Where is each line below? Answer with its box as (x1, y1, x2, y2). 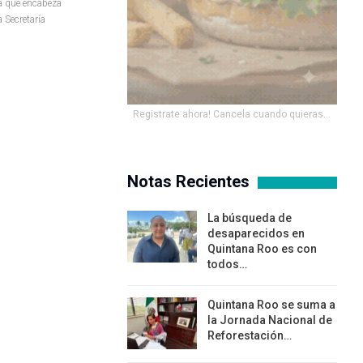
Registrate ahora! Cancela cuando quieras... (133, 109, 331, 121)
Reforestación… (207, 329, 292, 343)
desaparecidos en (207, 227, 305, 241)
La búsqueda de (207, 211, 292, 225)
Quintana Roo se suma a (207, 298, 335, 312)
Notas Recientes (126, 172, 250, 192)
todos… (207, 258, 247, 271)
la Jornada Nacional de (207, 314, 332, 327)
